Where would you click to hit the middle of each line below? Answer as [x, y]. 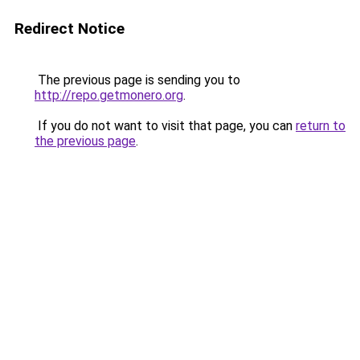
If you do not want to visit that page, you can [165, 126]
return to [321, 126]
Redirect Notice [70, 29]
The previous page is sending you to [137, 80]
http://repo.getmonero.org [109, 95]
